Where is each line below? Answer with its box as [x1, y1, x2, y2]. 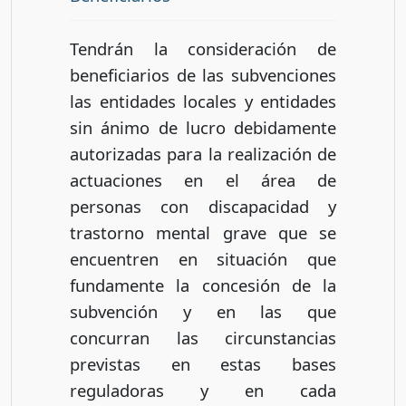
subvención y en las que [70, 299, 336, 323]
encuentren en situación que [70, 246, 336, 270]
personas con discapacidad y [70, 194, 336, 217]
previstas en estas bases [70, 352, 336, 375]
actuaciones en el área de [70, 168, 336, 191]
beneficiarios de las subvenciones [70, 63, 336, 86]
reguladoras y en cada [70, 378, 336, 401]
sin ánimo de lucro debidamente [70, 115, 336, 139]
